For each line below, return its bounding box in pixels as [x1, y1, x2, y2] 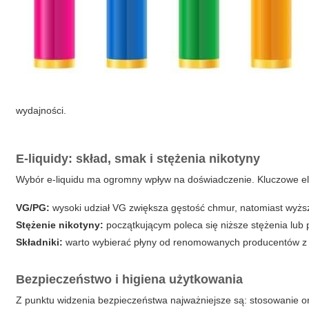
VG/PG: [16, 202, 50, 213]
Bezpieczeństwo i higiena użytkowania [16, 272, 243, 286]
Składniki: [16, 237, 63, 248]
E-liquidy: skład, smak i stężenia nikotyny [16, 152, 261, 166]
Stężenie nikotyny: [16, 219, 104, 230]
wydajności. [16, 105, 67, 116]
